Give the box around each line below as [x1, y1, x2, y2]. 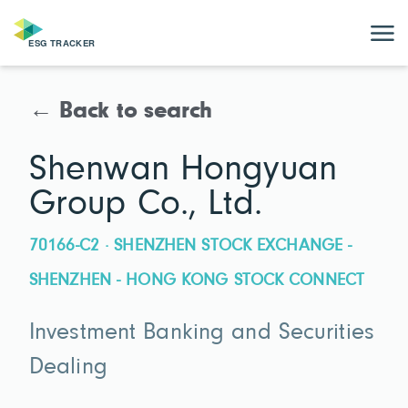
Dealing [29, 356, 107, 381]
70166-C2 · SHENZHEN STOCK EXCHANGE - [29, 237, 352, 255]
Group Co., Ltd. [29, 186, 262, 223]
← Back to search [29, 100, 213, 124]
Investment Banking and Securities [29, 321, 374, 346]
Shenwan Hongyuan [29, 151, 337, 189]
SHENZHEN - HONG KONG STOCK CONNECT [29, 271, 365, 290]
